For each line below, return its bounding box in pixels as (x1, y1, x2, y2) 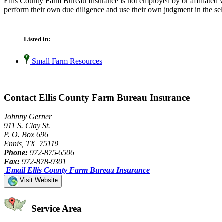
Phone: (4, 148, 28, 157)
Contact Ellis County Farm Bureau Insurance (4, 92, 190, 103)
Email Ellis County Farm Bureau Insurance (6, 166, 150, 174)
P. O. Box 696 (4, 130, 48, 139)
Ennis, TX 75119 (4, 139, 58, 148)
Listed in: (24, 35, 50, 43)
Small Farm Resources (30, 57, 102, 66)
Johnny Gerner (4, 112, 52, 121)
